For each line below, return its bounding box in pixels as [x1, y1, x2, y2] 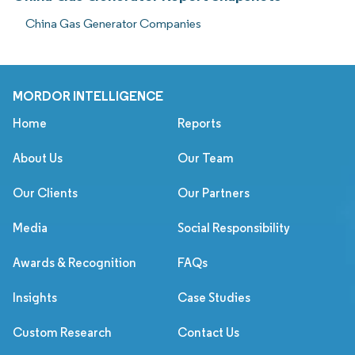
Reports [177, 115, 221, 131]
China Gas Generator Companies [25, 15, 201, 31]
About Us [13, 150, 63, 166]
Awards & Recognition [13, 254, 136, 270]
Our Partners [177, 185, 250, 200]
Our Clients [13, 185, 78, 200]
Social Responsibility [177, 219, 290, 235]
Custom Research [13, 324, 112, 340]
